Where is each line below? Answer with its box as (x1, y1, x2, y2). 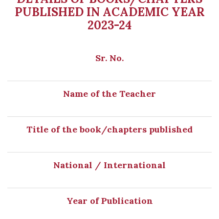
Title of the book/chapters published (26, 124, 193, 135)
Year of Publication (66, 195, 153, 206)
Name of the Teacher (63, 88, 156, 99)
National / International (53, 159, 166, 171)
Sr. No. (95, 52, 124, 64)
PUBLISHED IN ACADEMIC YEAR (14, 4, 205, 20)
